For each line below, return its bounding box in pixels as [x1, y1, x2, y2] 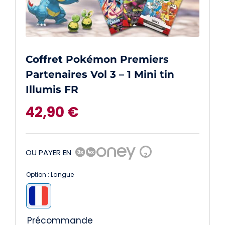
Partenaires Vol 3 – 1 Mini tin [25, 68, 174, 81]
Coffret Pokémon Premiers [25, 53, 169, 66]
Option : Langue [26, 170, 74, 179]
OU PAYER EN [25, 147, 71, 158]
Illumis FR [25, 83, 78, 96]
